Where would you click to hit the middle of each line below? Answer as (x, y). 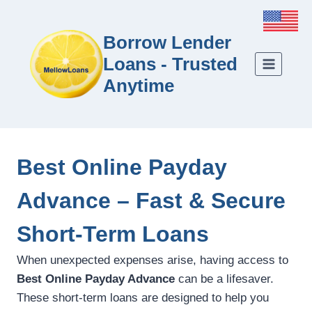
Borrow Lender (167, 42)
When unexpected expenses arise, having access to (153, 260)
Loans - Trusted (170, 64)
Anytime (139, 85)
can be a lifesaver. (224, 279)
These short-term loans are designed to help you (143, 298)
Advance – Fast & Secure (151, 201)
